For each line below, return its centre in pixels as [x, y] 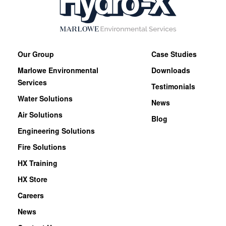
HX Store [33, 181]
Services [32, 84]
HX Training [38, 165]
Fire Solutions [42, 149]
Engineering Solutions [56, 132]
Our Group [36, 56]
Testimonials [173, 88]
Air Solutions [40, 116]
